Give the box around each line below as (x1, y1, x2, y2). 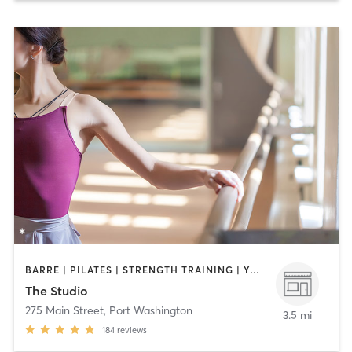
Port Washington (108, 302, 192, 317)
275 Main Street (24, 302, 104, 317)
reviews (116, 324, 147, 335)
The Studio (24, 282, 88, 299)
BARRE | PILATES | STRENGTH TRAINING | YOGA (249, 264, 259, 277)
